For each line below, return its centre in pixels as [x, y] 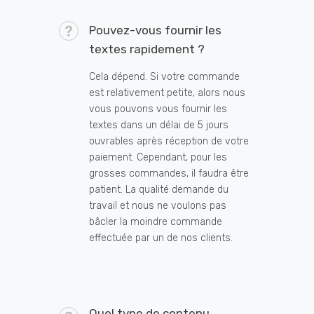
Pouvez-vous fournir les [155, 30]
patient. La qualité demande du [159, 190]
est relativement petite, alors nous [167, 93]
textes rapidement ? [147, 49]
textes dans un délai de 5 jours [159, 125]
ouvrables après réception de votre [169, 142]
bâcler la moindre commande [156, 222]
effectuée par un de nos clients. [161, 238]
